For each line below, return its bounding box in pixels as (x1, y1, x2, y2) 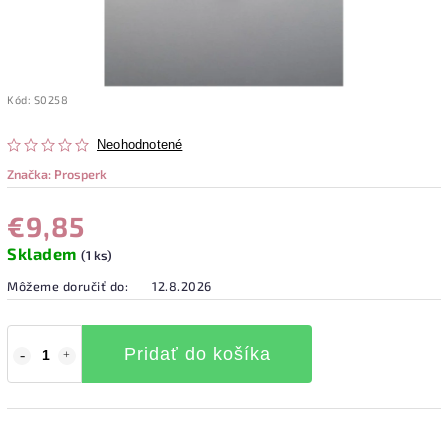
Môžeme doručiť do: (7, 277, 128, 294)
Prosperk (54, 165, 107, 182)
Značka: (7, 165, 54, 182)
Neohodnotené (97, 137, 183, 152)
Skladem (7, 243, 81, 263)
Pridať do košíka (123, 343, 271, 364)
